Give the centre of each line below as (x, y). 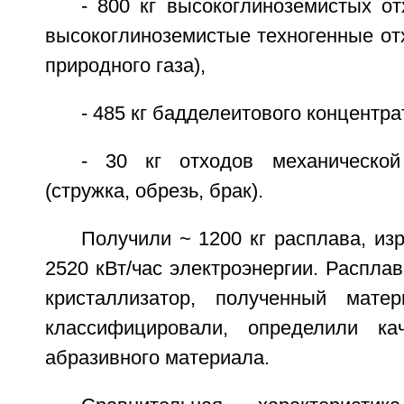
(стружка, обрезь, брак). (154, 192)
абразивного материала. (157, 358)
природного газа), (125, 66)
